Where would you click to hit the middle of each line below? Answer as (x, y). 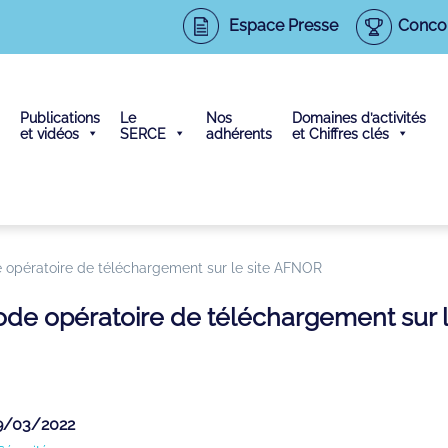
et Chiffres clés (341, 133)
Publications (60, 117)
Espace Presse (283, 25)
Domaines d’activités (359, 117)
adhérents (239, 133)
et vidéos (50, 133)
